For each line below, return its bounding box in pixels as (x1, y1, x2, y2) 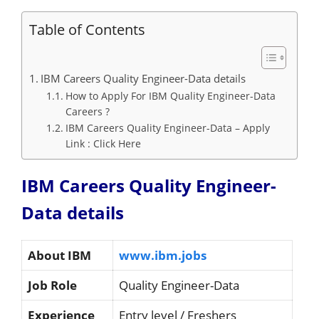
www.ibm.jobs (119, 246, 206, 263)
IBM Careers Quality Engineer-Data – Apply (65, 120, 270, 135)
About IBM (28, 246, 91, 263)
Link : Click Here (65, 136, 141, 150)
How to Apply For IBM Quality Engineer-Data (65, 88, 276, 103)
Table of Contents (29, 19, 145, 39)
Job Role (28, 276, 80, 293)
